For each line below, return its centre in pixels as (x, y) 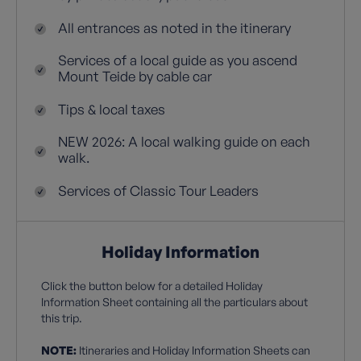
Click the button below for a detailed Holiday (152, 286)
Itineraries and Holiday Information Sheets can (193, 350)
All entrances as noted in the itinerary (174, 27)
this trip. (62, 318)
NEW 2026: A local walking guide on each (184, 141)
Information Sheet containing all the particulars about (174, 302)
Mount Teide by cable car (135, 76)
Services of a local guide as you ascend (178, 60)
